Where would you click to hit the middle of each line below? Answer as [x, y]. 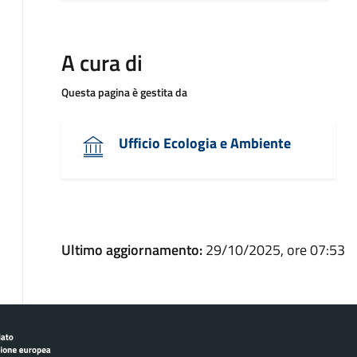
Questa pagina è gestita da [124, 92]
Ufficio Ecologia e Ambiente [205, 143]
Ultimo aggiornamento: [133, 250]
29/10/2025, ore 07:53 [275, 250]
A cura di [102, 63]
